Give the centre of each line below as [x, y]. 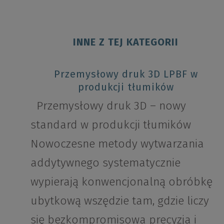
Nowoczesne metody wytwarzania [117, 143]
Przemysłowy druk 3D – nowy [108, 105]
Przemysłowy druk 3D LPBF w [126, 74]
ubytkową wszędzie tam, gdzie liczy [120, 200]
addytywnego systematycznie [106, 162]
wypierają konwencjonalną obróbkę [122, 181]
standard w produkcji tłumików [111, 124]
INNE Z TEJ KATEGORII [126, 42]
